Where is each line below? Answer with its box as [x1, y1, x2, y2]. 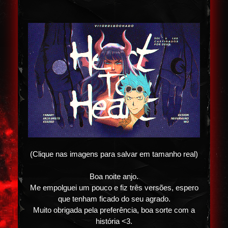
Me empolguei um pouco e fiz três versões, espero [30, 183, 198, 192]
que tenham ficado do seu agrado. [58, 194, 170, 203]
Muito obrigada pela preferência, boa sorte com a [33, 206, 195, 214]
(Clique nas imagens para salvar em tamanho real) [30, 150, 198, 158]
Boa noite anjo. [90, 172, 138, 181]
